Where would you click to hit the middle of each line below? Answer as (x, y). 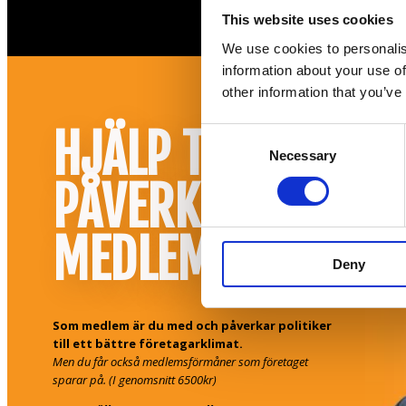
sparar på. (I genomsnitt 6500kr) (135, 379)
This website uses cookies (307, 20)
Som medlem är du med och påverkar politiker (192, 325)
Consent (226, 134)
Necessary (303, 155)
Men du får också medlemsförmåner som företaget (180, 361)
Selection (228, 156)
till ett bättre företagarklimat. (148, 343)
